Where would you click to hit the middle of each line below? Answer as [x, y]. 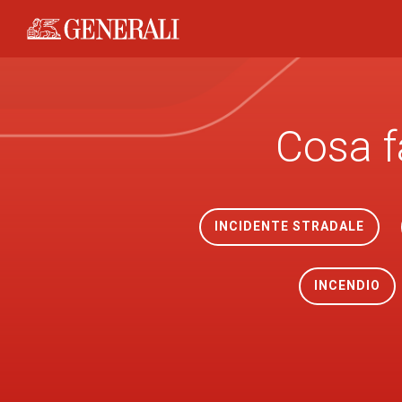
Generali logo [68, 37]
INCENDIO [347, 285]
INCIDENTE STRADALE [289, 226]
